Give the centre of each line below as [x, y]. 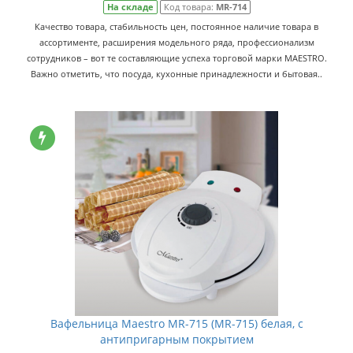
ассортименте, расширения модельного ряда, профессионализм [176, 42]
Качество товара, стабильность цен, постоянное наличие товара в [176, 26]
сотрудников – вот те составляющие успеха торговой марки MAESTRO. [176, 58]
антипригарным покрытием [176, 339]
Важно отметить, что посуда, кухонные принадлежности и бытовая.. [176, 74]
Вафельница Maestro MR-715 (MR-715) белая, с [176, 323]
